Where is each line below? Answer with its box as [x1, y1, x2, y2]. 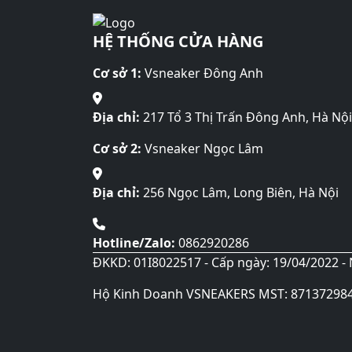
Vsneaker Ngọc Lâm [141, 140, 263, 158]
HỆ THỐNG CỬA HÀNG [93, 31, 263, 53]
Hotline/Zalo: [93, 234, 175, 252]
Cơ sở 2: [93, 140, 141, 158]
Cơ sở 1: [93, 64, 141, 82]
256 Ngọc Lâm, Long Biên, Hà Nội [140, 184, 339, 202]
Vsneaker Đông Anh [141, 64, 263, 82]
